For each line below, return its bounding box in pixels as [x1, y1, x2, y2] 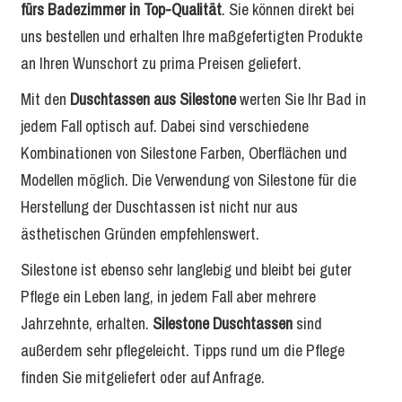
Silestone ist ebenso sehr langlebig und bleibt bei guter [20, 258, 352, 281]
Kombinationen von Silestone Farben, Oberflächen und [20, 142, 347, 164]
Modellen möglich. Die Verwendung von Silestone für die [20, 169, 356, 191]
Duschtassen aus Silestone [66, 88, 236, 110]
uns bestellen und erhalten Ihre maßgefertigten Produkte [20, 25, 363, 48]
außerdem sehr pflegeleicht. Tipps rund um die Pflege [20, 339, 345, 362]
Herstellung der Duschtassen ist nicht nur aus [20, 196, 298, 218]
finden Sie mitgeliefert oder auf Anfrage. [20, 366, 265, 389]
